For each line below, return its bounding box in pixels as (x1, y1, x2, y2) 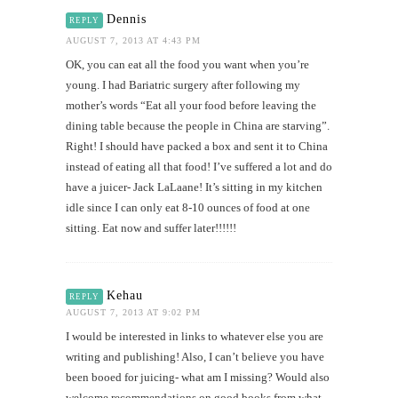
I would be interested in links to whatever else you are (66, 329, 323, 343)
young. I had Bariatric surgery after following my (66, 77, 300, 92)
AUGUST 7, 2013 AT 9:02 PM (66, 306, 201, 317)
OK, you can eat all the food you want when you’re (66, 57, 309, 71)
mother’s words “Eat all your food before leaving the (66, 98, 316, 112)
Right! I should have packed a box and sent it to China (66, 139, 328, 153)
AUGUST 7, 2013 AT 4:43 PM (66, 35, 201, 45)
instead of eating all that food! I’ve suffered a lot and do (66, 159, 332, 173)
